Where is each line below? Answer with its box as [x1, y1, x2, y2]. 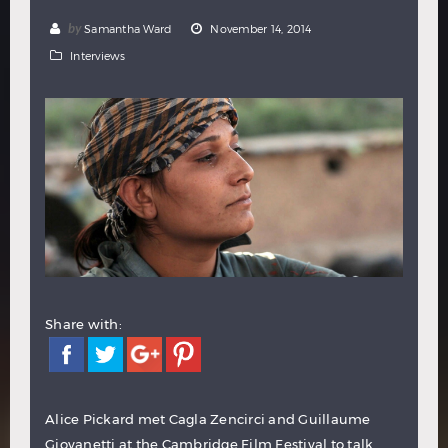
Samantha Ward [84, 22, 172, 35]
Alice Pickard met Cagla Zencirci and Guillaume [45, 411, 371, 427]
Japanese [204, 11, 261, 29]
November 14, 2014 [210, 22, 312, 35]
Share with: [45, 316, 122, 332]
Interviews [70, 49, 126, 62]
